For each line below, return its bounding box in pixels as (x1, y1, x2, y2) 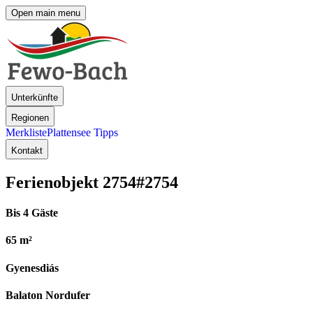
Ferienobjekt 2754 (6, 173, 136, 191)
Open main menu (11, 8, 80, 18)
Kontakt (11, 145, 43, 156)
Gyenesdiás (6, 261, 59, 274)
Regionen (11, 112, 49, 123)
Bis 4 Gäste (6, 207, 58, 219)
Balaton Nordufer (6, 289, 90, 301)
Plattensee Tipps (47, 126, 118, 138)
